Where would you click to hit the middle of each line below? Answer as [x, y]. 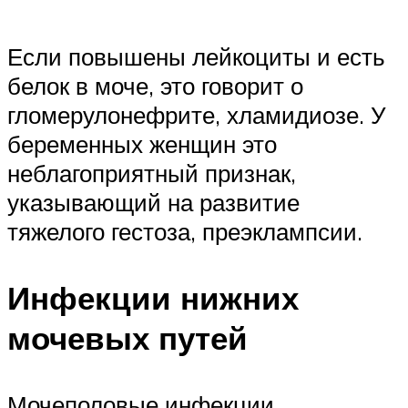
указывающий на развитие [153, 202]
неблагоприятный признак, [152, 173]
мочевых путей [127, 338]
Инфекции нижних [153, 298]
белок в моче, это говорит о [155, 85]
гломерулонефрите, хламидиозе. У [197, 114]
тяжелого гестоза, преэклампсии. [185, 231]
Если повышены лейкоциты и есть [196, 56]
